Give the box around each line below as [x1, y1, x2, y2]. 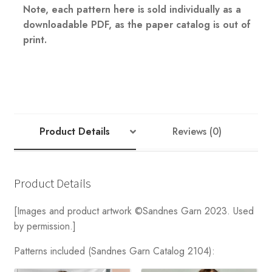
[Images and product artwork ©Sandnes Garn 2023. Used [13, 204, 254, 219]
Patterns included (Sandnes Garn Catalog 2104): [13, 244, 215, 259]
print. [22, 33, 47, 47]
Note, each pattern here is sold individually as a [22, 2, 241, 17]
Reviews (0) [172, 124, 222, 138]
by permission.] [13, 219, 76, 234]
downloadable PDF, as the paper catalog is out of [22, 18, 251, 32]
